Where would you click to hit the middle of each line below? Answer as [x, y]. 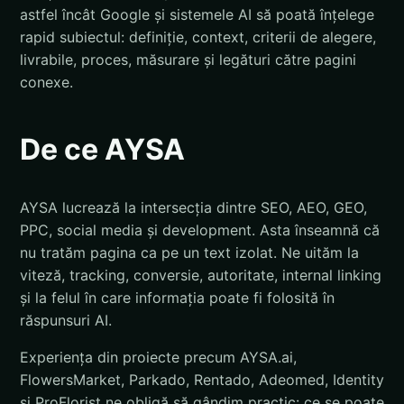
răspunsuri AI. [66, 320]
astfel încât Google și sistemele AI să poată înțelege [197, 15]
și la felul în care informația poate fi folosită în [177, 297]
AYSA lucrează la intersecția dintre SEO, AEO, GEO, [193, 207]
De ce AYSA [102, 150]
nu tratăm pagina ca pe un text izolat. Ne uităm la [189, 252]
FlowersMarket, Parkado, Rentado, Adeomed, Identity [202, 379]
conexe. [46, 83]
